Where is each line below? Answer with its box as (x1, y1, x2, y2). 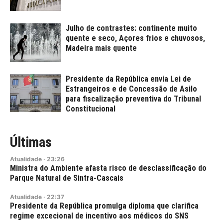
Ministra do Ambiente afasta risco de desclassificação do (10, 163, 207, 173)
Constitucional (66, 104, 115, 113)
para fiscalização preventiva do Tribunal (66, 94, 201, 104)
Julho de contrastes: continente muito (66, 23, 197, 33)
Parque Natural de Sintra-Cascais (10, 173, 123, 183)
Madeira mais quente (66, 43, 137, 53)
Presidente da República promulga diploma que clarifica (10, 201, 199, 211)
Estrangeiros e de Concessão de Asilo (66, 84, 197, 94)
